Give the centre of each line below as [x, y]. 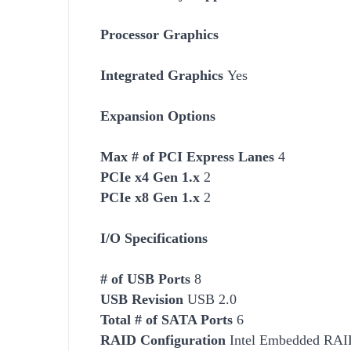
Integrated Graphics [164, 75]
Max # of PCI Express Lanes [187, 156]
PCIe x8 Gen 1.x [152, 197]
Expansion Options [158, 116]
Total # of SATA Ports [166, 319]
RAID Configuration [163, 340]
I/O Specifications [154, 238]
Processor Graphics [159, 34]
